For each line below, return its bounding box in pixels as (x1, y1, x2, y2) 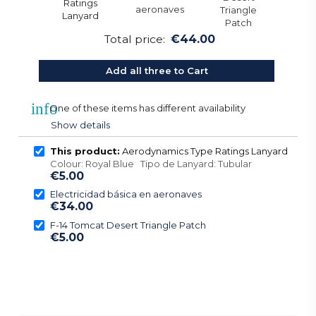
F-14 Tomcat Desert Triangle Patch (49, 219, 206, 231)
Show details (51, 119, 111, 131)
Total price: (104, 32, 165, 46)
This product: (49, 145, 120, 157)
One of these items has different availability (49, 102, 248, 114)
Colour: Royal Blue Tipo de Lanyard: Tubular (49, 157, 252, 169)
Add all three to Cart (105, 65, 208, 77)
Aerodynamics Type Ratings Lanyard (119, 145, 288, 157)
